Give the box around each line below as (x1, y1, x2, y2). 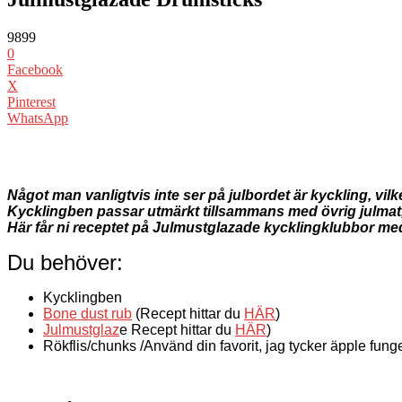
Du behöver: (7, 249, 123, 275)
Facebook (7, 61, 63, 77)
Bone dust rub (43, 305, 132, 321)
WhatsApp (7, 109, 68, 126)
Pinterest (7, 93, 56, 109)
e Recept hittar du (119, 321, 235, 337)
